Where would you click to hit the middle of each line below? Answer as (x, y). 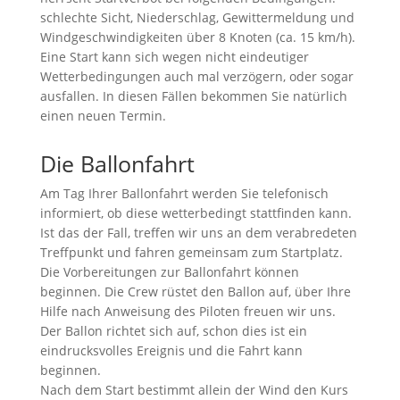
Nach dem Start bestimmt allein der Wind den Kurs (194, 389)
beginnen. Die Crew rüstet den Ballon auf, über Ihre (195, 291)
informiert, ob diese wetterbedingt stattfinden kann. (196, 212)
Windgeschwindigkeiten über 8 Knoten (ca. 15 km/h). (197, 37)
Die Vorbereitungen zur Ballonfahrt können (169, 271)
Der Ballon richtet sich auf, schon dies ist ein (173, 330)
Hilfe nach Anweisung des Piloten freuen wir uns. (187, 311)
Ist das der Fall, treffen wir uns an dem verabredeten (198, 232)
